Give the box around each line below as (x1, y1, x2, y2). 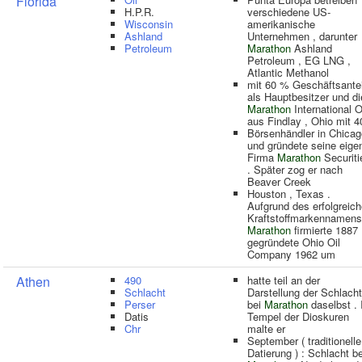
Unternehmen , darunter (247, 28, 357, 44)
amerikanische (247, 16, 315, 32)
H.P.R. (124, 4, 154, 19)
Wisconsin (124, 16, 173, 32)
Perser (124, 297, 155, 312)
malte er (247, 321, 285, 336)
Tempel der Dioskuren (247, 309, 349, 324)
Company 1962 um (247, 246, 335, 262)
